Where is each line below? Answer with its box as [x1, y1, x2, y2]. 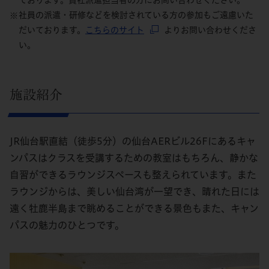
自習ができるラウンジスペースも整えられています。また [10, 170, 256, 180]
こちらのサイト [85, 26, 144, 35]
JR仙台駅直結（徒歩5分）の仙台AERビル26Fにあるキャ [10, 136, 256, 147]
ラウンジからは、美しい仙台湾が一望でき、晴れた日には [10, 187, 259, 197]
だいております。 [19, 26, 85, 35]
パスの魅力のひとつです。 [10, 220, 124, 231]
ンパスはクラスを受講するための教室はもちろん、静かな [10, 153, 258, 163]
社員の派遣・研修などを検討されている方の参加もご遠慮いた [19, 11, 253, 20]
